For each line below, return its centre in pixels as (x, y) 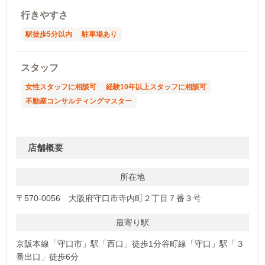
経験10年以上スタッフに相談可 (156, 87)
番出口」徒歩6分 (47, 256)
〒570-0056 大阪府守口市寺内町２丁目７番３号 (109, 198)
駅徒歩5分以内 (49, 34)
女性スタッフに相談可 (61, 87)
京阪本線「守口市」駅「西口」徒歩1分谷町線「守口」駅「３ (130, 243)
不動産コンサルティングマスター (79, 101)
